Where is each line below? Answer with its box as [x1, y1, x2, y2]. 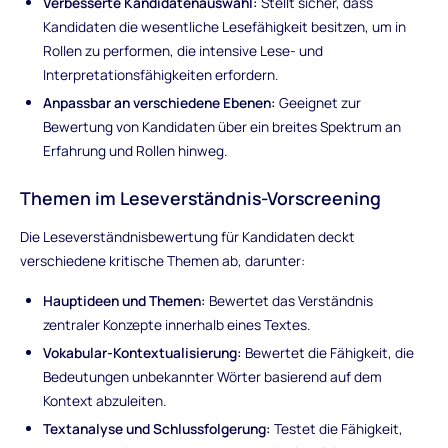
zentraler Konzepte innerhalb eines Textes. [43, 315, 311, 335]
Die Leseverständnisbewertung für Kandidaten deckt [19, 227, 355, 247]
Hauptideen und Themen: [43, 291, 207, 311]
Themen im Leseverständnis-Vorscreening [19, 185, 381, 210]
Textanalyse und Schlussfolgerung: [43, 419, 272, 438]
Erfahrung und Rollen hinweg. [43, 141, 228, 161]
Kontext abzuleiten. [43, 391, 167, 411]
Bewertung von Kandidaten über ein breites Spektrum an [43, 117, 402, 137]
